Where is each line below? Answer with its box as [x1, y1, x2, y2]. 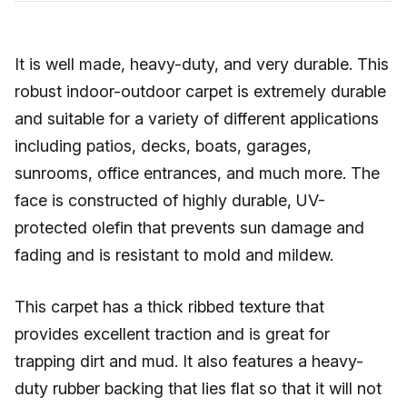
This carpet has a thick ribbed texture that [15, 297, 324, 316]
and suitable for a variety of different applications [15, 109, 379, 128]
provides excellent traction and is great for [15, 324, 330, 343]
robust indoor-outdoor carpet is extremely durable [15, 82, 386, 101]
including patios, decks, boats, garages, [15, 136, 312, 155]
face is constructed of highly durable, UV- [15, 191, 325, 210]
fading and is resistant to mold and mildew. [15, 245, 333, 264]
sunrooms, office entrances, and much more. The [15, 164, 380, 183]
